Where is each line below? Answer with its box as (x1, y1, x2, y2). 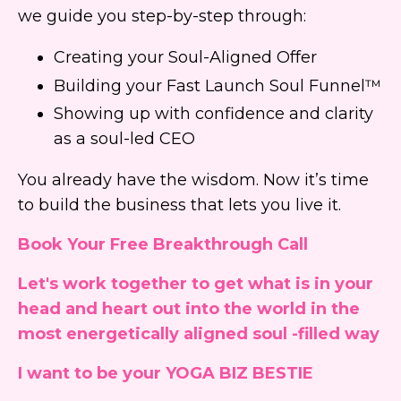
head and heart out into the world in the (18, 299, 360, 320)
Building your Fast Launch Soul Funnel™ (54, 75, 381, 96)
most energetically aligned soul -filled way (18, 324, 380, 345)
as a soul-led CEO (54, 129, 195, 149)
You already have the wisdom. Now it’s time (18, 170, 369, 191)
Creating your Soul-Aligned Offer (54, 47, 317, 67)
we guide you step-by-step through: (18, 5, 306, 26)
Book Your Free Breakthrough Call (18, 235, 308, 255)
